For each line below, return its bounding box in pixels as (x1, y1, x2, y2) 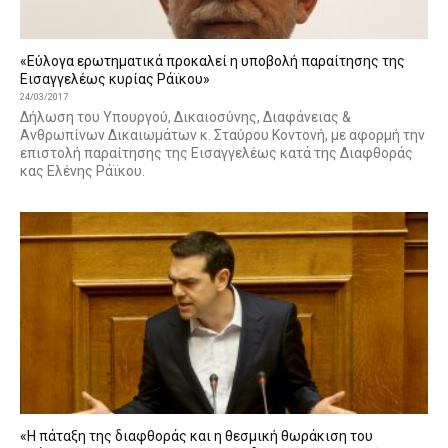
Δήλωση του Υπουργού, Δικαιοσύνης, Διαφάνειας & (20, 109, 351, 126)
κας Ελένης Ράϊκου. (20, 163, 145, 180)
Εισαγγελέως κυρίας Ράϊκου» (20, 71, 210, 88)
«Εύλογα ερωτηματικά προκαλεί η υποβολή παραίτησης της (20, 53, 405, 70)
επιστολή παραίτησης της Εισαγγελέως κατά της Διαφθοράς (20, 145, 413, 162)
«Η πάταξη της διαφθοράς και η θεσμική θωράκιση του (20, 427, 373, 444)
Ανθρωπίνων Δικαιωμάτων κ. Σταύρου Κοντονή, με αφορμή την (20, 127, 425, 144)
